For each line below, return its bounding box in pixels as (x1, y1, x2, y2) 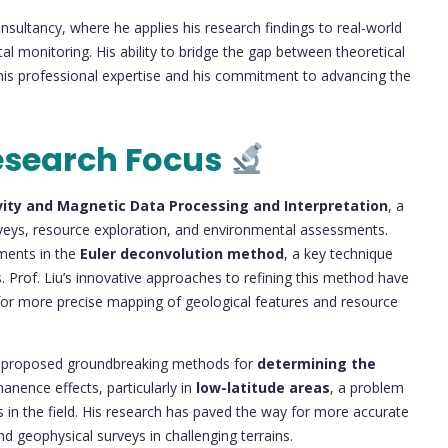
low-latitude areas (196, 377, 330, 397)
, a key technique (284, 243, 393, 263)
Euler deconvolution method (80, 243, 284, 263)
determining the (257, 353, 376, 373)
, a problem (330, 377, 404, 397)
